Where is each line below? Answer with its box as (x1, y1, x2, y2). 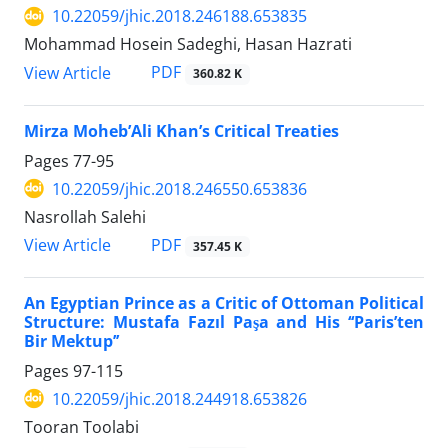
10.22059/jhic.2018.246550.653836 (52, 177, 307, 200)
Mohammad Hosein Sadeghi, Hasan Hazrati (24, 33, 352, 56)
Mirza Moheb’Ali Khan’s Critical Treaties (24, 119, 339, 142)
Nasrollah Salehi (24, 205, 146, 228)
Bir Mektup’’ (24, 329, 119, 352)
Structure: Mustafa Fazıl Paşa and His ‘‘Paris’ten (24, 310, 424, 333)
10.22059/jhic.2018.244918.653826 (52, 387, 307, 410)
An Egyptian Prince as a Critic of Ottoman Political (24, 291, 424, 314)
